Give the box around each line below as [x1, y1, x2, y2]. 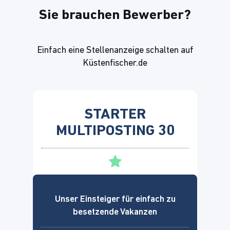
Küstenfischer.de [83, 58, 147, 68]
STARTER [84, 107, 146, 122]
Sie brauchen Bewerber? [39, 8, 191, 23]
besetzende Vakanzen [73, 207, 157, 217]
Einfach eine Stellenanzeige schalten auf [36, 45, 194, 55]
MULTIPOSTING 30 [55, 123, 175, 139]
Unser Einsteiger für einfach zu [54, 194, 176, 204]
